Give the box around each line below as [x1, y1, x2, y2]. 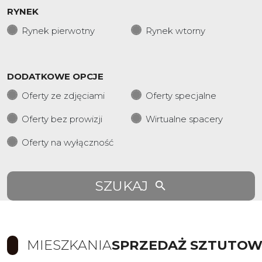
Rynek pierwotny [22, 25, 95, 36]
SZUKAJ [95, 178, 148, 194]
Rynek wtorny [146, 25, 205, 36]
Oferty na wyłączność [22, 137, 113, 148]
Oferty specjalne [146, 90, 216, 101]
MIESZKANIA [27, 237, 112, 253]
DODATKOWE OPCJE [7, 71, 104, 82]
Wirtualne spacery [146, 113, 223, 125]
